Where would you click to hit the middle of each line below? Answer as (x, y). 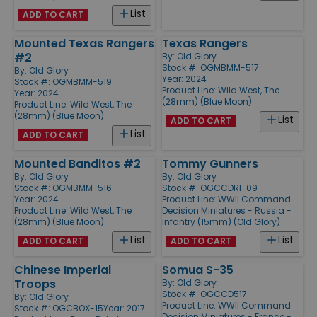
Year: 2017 (124, 308)
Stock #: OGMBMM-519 (63, 81)
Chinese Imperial (63, 270)
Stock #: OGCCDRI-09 (210, 188)
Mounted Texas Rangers (84, 43)
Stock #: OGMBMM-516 (63, 188)
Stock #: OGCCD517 (204, 294)
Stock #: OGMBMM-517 (211, 67)
